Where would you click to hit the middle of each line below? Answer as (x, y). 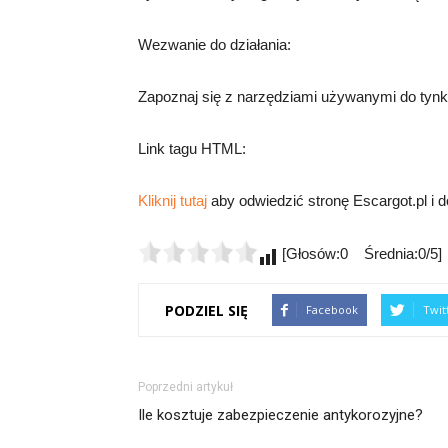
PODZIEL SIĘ (206, 310)
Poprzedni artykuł (185, 387)
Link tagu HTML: (192, 148)
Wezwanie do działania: (214, 44)
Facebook (332, 309)
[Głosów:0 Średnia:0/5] (360, 253)
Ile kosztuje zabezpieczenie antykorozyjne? (280, 415)
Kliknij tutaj (172, 200)
